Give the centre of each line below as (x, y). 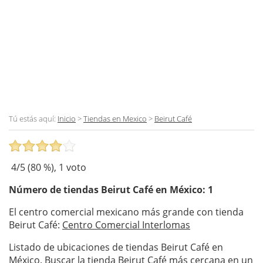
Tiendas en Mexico (115, 118)
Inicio (67, 118)
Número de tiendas (55, 189)
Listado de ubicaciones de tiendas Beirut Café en (116, 247)
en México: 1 (183, 189)
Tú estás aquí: (33, 118)
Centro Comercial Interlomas (126, 225)
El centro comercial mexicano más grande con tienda (126, 212)
